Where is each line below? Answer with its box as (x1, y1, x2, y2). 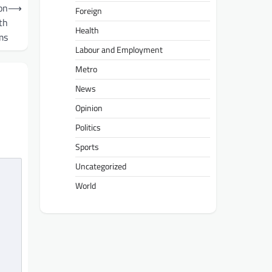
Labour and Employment (75, 42, 163, 56)
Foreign (75, 4, 102, 18)
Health (75, 23, 99, 37)
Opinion (75, 101, 103, 115)
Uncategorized (75, 159, 126, 173)
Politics (75, 120, 101, 134)
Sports (75, 140, 99, 154)
